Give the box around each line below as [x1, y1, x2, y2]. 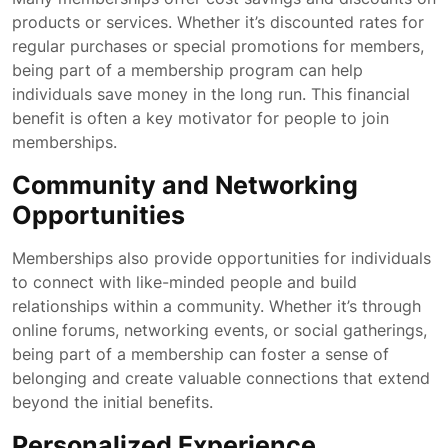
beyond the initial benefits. [12, 392, 213, 412]
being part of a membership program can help [12, 60, 363, 80]
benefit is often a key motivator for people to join [12, 108, 389, 128]
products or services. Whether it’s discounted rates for [12, 12, 424, 32]
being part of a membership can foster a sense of [12, 344, 389, 364]
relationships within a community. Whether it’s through [12, 296, 421, 316]
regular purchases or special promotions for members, [12, 36, 424, 56]
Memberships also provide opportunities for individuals [12, 248, 431, 268]
